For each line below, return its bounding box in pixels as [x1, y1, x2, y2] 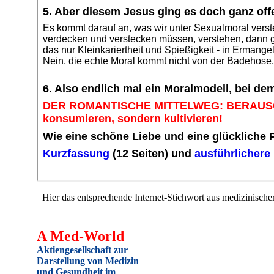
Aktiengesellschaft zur [37, 244, 128, 255]
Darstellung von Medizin [37, 255, 139, 266]
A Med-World [37, 228, 124, 244]
